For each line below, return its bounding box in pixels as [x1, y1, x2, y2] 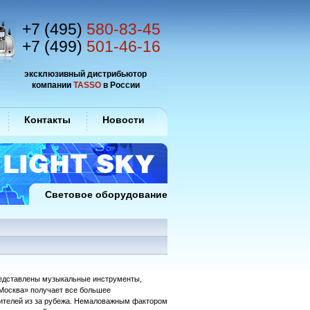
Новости [102, 114, 145, 125]
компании [31, 80, 73, 89]
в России [100, 80, 140, 89]
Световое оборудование [45, 189, 167, 200]
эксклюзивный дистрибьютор [24, 69, 147, 78]
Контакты [24, 114, 71, 125]
